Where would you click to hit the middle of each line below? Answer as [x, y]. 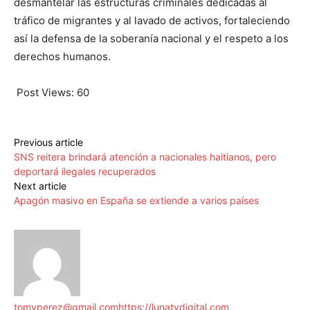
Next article [40, 186]
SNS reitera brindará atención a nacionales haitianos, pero [145, 157]
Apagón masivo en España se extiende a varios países [136, 201]
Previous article [48, 143]
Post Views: [45, 93]
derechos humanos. [62, 57]
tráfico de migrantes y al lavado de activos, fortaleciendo [152, 21]
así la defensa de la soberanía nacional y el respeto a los [151, 39]
